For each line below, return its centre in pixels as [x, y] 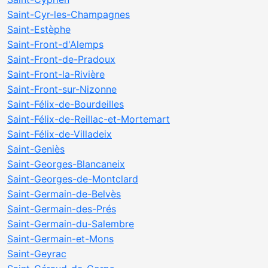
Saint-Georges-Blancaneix [66, 164]
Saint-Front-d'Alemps [55, 44]
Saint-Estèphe [39, 29]
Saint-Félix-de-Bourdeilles [66, 104]
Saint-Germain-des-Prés [62, 209]
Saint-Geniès [36, 149]
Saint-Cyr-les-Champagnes [68, 14]
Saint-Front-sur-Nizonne [62, 89]
